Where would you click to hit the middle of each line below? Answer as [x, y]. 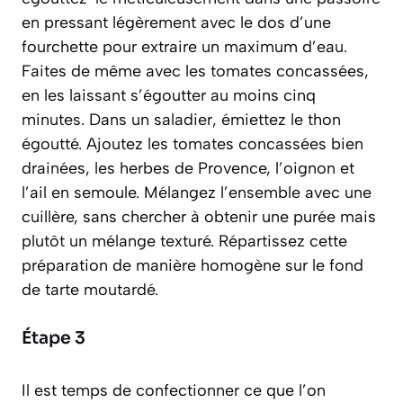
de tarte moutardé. [90, 290]
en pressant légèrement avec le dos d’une [176, 23]
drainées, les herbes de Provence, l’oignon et [188, 169]
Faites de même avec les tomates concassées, [195, 72]
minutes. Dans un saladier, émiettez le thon [181, 120]
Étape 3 [54, 339]
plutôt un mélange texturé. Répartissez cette [184, 242]
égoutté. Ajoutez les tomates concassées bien [193, 144]
